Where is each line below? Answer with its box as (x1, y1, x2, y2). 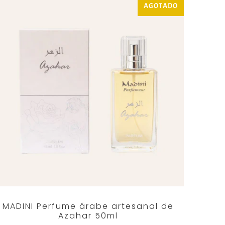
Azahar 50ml (58, 210, 119, 222)
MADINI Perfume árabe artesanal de (3, 200, 174, 212)
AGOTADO (143, 2, 178, 11)
